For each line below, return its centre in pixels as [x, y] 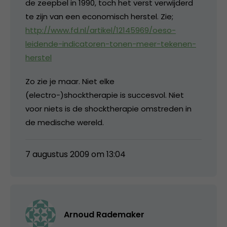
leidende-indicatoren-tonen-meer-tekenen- [111, 44]
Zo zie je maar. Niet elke [70, 81]
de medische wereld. [65, 122]
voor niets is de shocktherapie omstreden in [108, 108]
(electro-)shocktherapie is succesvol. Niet [105, 95]
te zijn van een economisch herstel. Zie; [99, 16]
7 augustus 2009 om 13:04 [75, 154]
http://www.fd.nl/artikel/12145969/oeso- [101, 30]
